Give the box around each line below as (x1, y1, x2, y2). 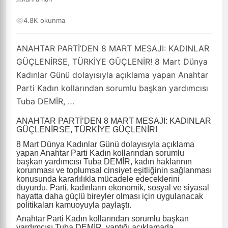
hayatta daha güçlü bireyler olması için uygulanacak (16, 191, 203, 201)
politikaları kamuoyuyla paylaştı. (16, 200, 131, 209)
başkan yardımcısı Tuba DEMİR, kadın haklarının (16, 157, 192, 166)
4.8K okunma (23, 16, 65, 24)
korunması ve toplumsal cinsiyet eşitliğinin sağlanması (16, 165, 212, 175)
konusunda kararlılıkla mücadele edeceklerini (16, 174, 180, 183)
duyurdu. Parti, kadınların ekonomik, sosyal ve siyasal (16, 183, 209, 192)
